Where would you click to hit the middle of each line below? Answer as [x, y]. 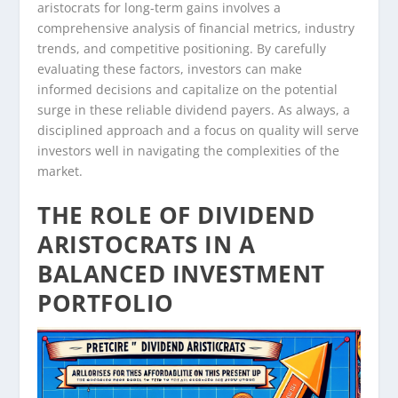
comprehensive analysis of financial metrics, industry [196, 28]
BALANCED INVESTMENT [181, 273]
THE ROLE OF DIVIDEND [176, 215]
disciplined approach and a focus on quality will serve [199, 130]
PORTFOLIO [106, 302]
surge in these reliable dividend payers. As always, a [194, 109]
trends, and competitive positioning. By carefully [182, 48]
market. [60, 171]
